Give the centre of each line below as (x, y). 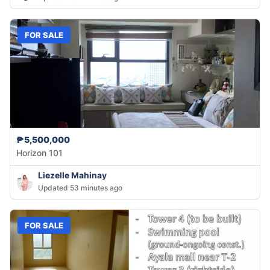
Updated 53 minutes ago (80, 188)
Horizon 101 (39, 153)
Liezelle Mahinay (72, 175)
